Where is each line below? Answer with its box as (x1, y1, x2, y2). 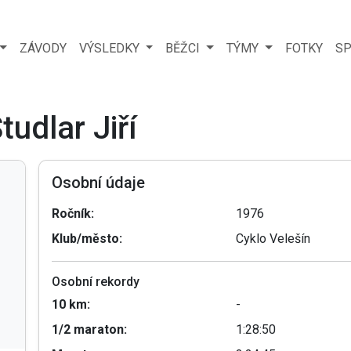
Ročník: (51, 205, 94, 221)
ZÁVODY (19, 40, 67, 56)
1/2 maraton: (51, 321, 127, 337)
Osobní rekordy (51, 273, 139, 289)
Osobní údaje (51, 172, 145, 192)
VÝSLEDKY (78, 40, 143, 56)
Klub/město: (51, 230, 122, 246)
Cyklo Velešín (236, 230, 311, 246)
